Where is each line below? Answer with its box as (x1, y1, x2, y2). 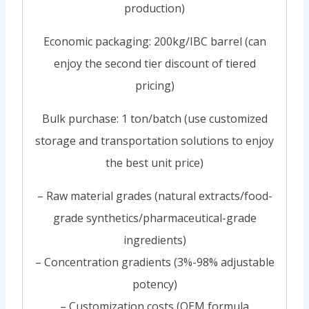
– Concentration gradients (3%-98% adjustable (34, 255, 275, 270)
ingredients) (123, 232, 186, 248)
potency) (132, 277, 177, 292)
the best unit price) (106, 155, 203, 171)
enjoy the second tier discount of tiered (53, 56, 256, 72)
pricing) (134, 78, 175, 94)
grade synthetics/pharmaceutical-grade (52, 210, 257, 226)
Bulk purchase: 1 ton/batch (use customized (41, 111, 268, 127)
